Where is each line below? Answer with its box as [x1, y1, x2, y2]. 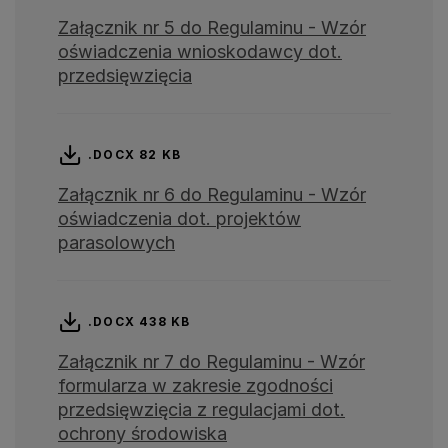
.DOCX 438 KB [88, 314, 191, 330]
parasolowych [58, 232, 175, 254]
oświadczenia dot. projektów [58, 208, 301, 230]
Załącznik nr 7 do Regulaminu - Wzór [58, 351, 365, 373]
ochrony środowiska [58, 423, 227, 445]
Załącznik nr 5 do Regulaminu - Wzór [58, 17, 366, 39]
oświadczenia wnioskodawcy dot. [58, 41, 342, 63]
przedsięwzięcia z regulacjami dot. [58, 399, 345, 421]
